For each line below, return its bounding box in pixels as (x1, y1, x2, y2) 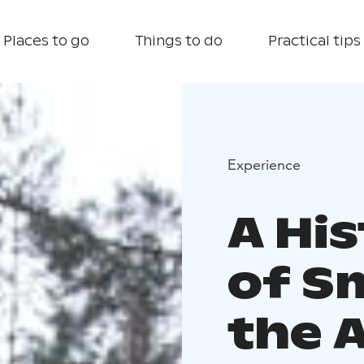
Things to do (135, 32, 223, 50)
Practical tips (268, 32, 361, 50)
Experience (227, 154, 301, 174)
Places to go (3, 32, 89, 50)
